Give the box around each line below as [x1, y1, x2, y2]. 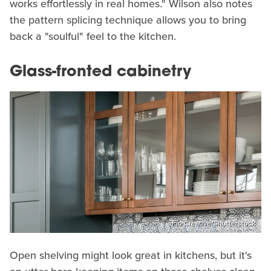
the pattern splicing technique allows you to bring [10, 12, 246, 28]
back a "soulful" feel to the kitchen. [10, 28, 176, 45]
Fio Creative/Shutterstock [172, 217, 255, 229]
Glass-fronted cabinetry [10, 65, 191, 80]
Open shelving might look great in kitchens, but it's [10, 247, 252, 263]
